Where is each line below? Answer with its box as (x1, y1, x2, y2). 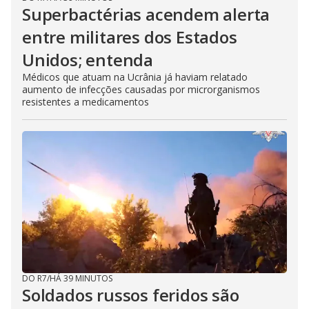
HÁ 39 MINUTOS (50, 272, 112, 285)
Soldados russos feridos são (22, 283, 239, 307)
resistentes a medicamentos (22, 95, 149, 109)
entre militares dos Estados (22, 26, 237, 49)
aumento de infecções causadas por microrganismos (22, 83, 260, 97)
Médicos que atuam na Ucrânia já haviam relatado (22, 70, 248, 84)
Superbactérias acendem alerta (22, 3, 270, 26)
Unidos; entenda (22, 48, 154, 72)
